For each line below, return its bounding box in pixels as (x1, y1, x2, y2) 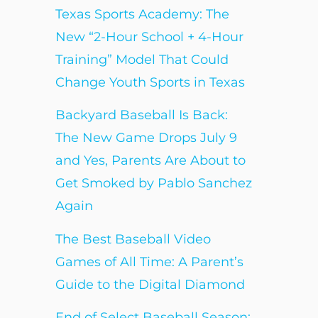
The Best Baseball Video (55, 230, 211, 247)
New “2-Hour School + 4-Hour (55, 28, 243, 45)
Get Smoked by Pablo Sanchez (55, 175, 252, 192)
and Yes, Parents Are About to (55, 152, 246, 169)
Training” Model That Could (55, 50, 229, 67)
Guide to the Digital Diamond (55, 275, 245, 292)
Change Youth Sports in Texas (55, 73, 245, 90)
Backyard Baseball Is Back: (55, 106, 228, 124)
